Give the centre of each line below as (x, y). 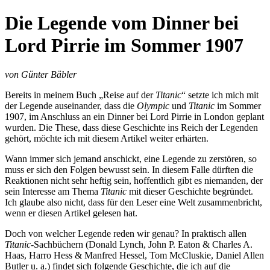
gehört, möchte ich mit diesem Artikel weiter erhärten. (107, 139)
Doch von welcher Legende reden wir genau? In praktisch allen (126, 234)
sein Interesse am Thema (53, 192)
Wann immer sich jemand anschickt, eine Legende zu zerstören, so (131, 159)
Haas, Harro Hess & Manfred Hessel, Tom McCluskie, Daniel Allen (134, 256)
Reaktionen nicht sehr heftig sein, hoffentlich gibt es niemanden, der (134, 181)
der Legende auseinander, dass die (71, 106)
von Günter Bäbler (41, 75)
